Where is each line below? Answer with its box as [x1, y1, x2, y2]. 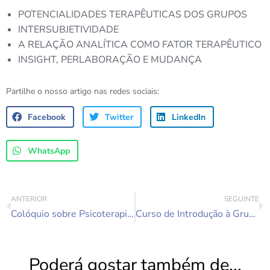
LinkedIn [172, 111, 206, 123]
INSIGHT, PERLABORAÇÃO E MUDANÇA [18, 53, 202, 66]
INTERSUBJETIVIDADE [18, 23, 119, 36]
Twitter [104, 111, 133, 123]
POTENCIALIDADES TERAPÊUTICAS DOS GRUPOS [18, 8, 247, 21]
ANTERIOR [11, 194, 47, 204]
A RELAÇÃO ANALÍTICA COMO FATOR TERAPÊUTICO [18, 38, 262, 51]
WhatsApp [28, 145, 71, 157]
